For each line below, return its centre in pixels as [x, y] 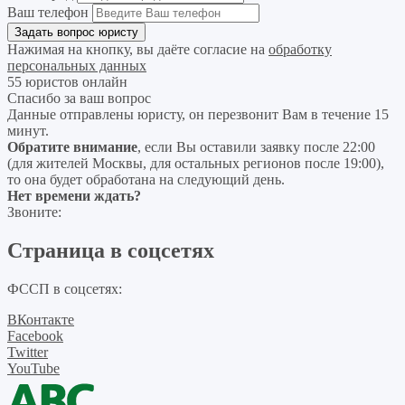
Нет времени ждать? [74, 196]
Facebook [35, 335]
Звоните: [34, 212]
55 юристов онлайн [67, 82]
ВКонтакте [41, 319]
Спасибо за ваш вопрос [79, 99]
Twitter [28, 352]
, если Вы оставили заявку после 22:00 [256, 147]
